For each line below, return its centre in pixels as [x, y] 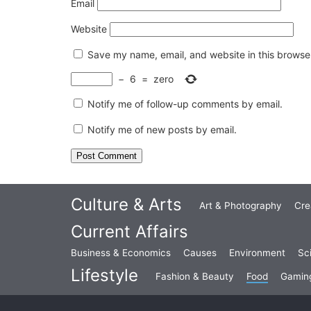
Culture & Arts [126, 204]
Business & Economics [121, 252]
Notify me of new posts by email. [162, 129]
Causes [200, 252]
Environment [257, 252]
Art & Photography [241, 205]
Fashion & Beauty [195, 276]
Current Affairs [129, 231]
